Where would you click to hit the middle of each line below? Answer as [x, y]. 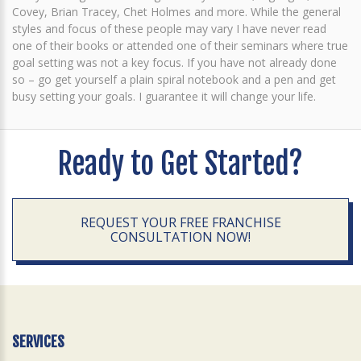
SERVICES [38, 342]
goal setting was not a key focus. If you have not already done [174, 62]
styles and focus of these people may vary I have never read [169, 29]
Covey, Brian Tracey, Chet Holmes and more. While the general [176, 12]
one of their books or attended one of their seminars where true [180, 46]
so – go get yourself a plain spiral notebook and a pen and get [174, 79]
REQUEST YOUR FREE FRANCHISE [180, 222]
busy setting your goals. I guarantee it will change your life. [164, 96]
